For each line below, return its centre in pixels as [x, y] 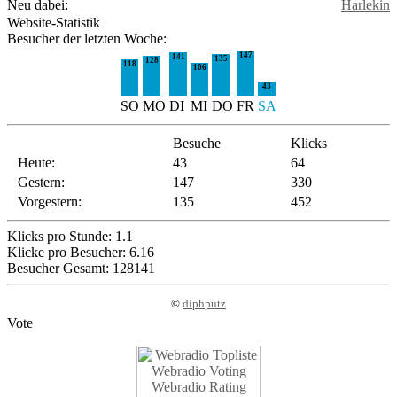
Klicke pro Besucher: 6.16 [81, 252]
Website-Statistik [54, 23]
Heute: [36, 163]
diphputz [204, 304]
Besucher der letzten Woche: [87, 39]
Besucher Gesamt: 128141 [81, 268]
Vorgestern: [50, 202]
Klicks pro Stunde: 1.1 [70, 236]
